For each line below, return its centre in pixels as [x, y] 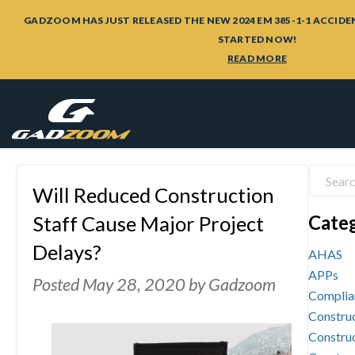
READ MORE [257, 58]
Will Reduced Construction [153, 195]
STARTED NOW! [257, 39]
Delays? [67, 252]
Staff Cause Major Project [148, 223]
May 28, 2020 [136, 284]
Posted [57, 284]
